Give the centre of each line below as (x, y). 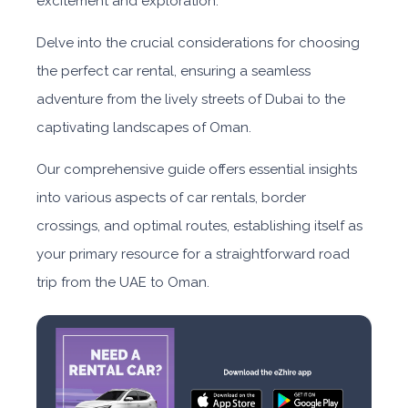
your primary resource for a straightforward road (193, 254)
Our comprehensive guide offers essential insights (197, 169)
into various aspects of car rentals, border (171, 198)
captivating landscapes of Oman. (146, 127)
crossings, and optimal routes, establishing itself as (199, 226)
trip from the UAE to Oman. (123, 282)
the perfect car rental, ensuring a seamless (173, 71)
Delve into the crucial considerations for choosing (198, 43)
